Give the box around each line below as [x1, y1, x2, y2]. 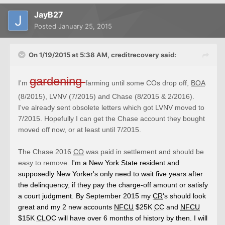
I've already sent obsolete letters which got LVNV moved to [18, 103, 204, 112]
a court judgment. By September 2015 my [18, 192, 153, 200]
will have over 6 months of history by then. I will [56, 214, 207, 222]
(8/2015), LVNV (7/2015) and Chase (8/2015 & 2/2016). [18, 92, 194, 101]
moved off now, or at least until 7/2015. [18, 126, 141, 134]
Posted [34, 22, 58, 31]
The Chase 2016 [18, 148, 73, 156]
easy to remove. [18, 159, 71, 167]
